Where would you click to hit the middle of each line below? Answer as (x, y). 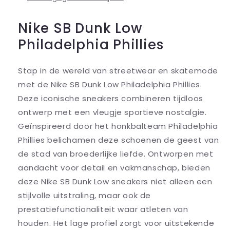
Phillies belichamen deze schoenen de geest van (119, 140)
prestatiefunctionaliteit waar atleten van (103, 209)
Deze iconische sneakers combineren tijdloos (111, 99)
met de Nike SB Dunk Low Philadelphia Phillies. (110, 85)
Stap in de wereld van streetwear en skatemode (118, 71)
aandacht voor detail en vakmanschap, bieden (114, 168)
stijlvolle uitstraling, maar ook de (85, 196)
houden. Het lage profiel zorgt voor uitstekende (116, 223)
